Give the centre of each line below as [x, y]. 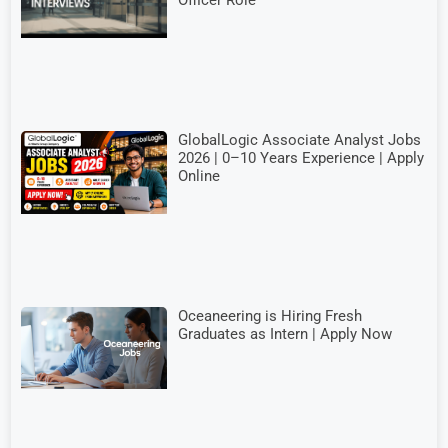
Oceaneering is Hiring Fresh [270, 316]
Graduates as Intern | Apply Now [285, 334]
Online [199, 175]
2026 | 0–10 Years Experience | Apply [301, 157]
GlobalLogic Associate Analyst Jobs [300, 139]
